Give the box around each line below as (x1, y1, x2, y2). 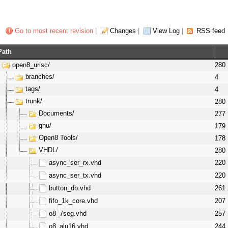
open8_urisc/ (12, 61, 50, 69)
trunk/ (25, 97, 42, 105)
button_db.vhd (48, 184, 91, 192)
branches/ (25, 73, 54, 81)
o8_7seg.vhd (48, 210, 87, 217)
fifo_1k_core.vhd (48, 197, 98, 205)
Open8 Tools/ (38, 134, 78, 142)
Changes (109, 27, 136, 35)
